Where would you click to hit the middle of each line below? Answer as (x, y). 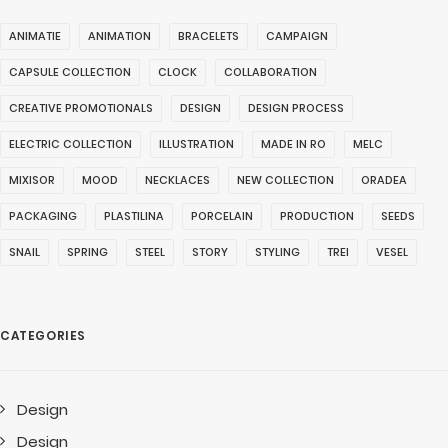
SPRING (87, 252)
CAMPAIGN (297, 36)
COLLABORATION (270, 72)
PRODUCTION (317, 216)
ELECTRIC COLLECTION (70, 144)
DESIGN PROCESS (296, 108)
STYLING (277, 252)
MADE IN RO (293, 144)
